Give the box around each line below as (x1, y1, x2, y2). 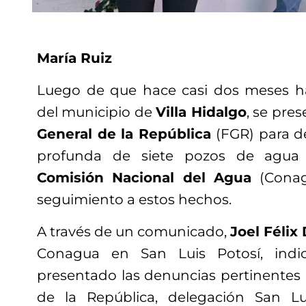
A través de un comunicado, (37, 223, 230, 240)
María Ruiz (37, 50, 112, 66)
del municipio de (37, 104, 156, 120)
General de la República (37, 126, 212, 142)
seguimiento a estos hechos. (37, 191, 232, 208)
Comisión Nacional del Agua (37, 169, 252, 186)
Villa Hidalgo (156, 104, 247, 120)
